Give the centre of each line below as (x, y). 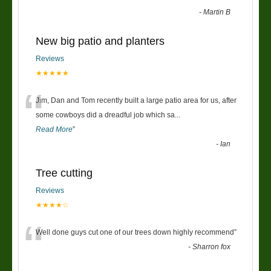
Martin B (217, 12)
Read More (54, 129)
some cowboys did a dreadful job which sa (105, 115)
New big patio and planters (100, 41)
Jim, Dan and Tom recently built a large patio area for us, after (136, 100)
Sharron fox (212, 247)
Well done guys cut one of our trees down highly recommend (135, 232)
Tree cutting (64, 173)
